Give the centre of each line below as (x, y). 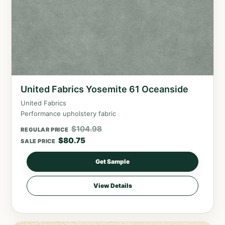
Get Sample (113, 161)
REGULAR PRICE (45, 129)
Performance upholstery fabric (69, 113)
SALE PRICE (38, 141)
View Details (113, 185)
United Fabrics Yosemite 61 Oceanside (105, 89)
